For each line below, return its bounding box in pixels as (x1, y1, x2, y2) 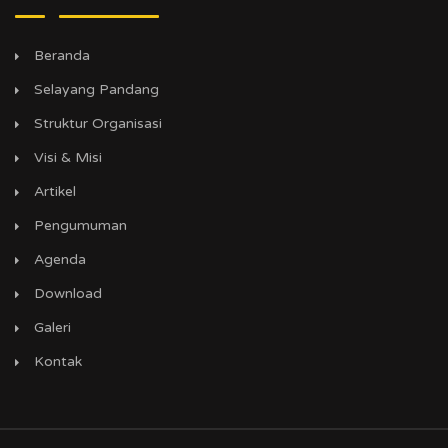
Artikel (34, 182, 76, 200)
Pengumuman (34, 216, 127, 234)
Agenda (34, 250, 86, 268)
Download (34, 284, 102, 302)
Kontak (34, 352, 82, 370)
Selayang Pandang (34, 80, 159, 98)
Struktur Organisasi (34, 114, 162, 132)
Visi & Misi (34, 148, 102, 166)
